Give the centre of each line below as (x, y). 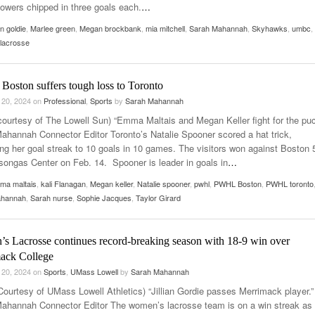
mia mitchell (165, 28)
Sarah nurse (51, 197)
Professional (65, 100)
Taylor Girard (158, 197)
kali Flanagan (63, 183)
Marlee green (53, 28)
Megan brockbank (110, 28)
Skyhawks (270, 28)
